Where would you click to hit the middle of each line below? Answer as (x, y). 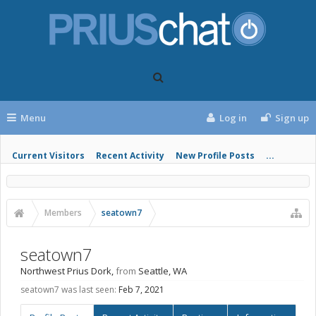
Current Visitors (48, 156)
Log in (233, 118)
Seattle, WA (163, 271)
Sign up (292, 118)
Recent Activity (130, 156)
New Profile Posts (215, 156)
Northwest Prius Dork (66, 271)
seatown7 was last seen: (68, 290)
